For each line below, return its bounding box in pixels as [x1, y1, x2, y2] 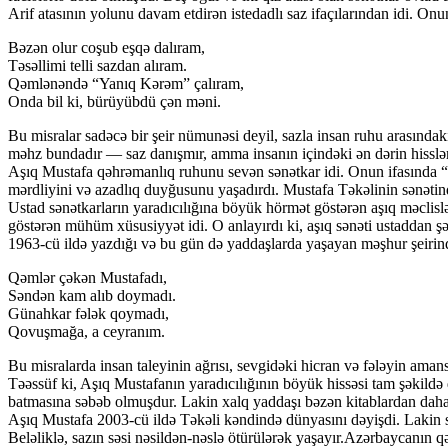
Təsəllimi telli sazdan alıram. [8, 56, 187, 74]
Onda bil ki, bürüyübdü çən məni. [8, 92, 221, 110]
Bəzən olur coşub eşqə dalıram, [8, 38, 205, 56]
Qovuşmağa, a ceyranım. [8, 322, 165, 340]
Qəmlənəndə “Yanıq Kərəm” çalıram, [8, 74, 244, 92]
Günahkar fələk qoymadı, [8, 304, 169, 322]
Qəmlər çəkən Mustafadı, [8, 268, 167, 286]
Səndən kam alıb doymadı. [8, 286, 176, 304]
